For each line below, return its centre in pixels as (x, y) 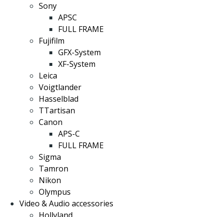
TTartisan (57, 110)
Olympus (55, 192)
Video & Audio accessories (66, 203)
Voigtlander (60, 87)
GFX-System (79, 52)
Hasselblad (59, 99)
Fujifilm (52, 41)
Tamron (54, 169)
